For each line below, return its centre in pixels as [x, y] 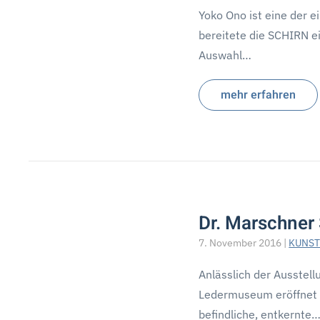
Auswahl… [225, 55]
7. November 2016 [240, 243]
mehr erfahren [259, 95]
